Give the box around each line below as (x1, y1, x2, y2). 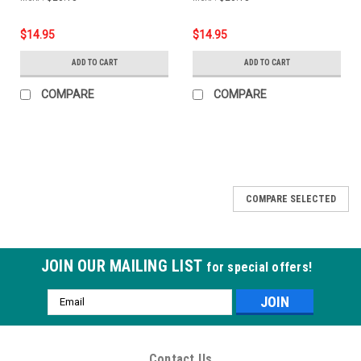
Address (48, 307, 91, 321)
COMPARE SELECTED (246, 193, 336, 205)
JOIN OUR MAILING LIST (40, 255, 207, 276)
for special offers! (206, 259, 313, 275)
